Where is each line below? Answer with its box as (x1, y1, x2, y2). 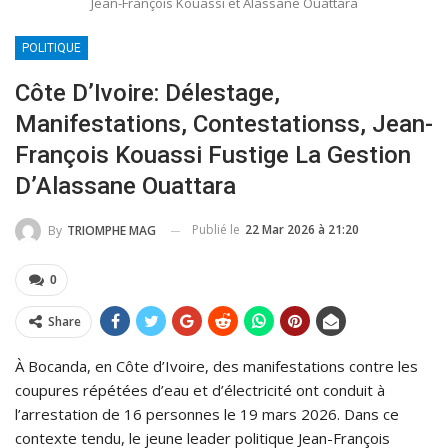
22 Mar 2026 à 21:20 (245, 221, 359, 239)
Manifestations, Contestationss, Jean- (15, 110, 433, 139)
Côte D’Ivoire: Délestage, (15, 79, 280, 108)
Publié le (192, 221, 243, 239)
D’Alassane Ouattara (15, 172, 236, 201)
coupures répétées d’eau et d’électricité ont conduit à (15, 380, 385, 401)
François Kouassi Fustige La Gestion (15, 141, 411, 170)
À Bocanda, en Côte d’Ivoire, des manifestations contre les (15, 356, 418, 377)
